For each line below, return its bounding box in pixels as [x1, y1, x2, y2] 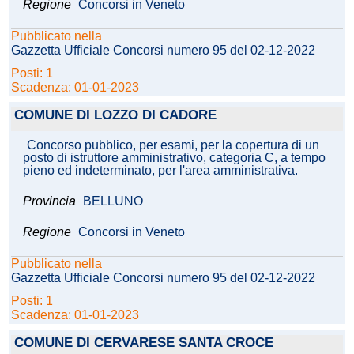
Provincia [23, 194, 79, 209]
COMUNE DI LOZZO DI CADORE [14, 107, 217, 123]
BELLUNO [83, 194, 143, 209]
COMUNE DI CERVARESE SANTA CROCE [14, 335, 273, 351]
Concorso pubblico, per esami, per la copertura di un [27, 138, 319, 153]
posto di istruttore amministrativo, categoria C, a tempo [23, 151, 326, 165]
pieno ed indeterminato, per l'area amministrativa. [23, 164, 298, 178]
